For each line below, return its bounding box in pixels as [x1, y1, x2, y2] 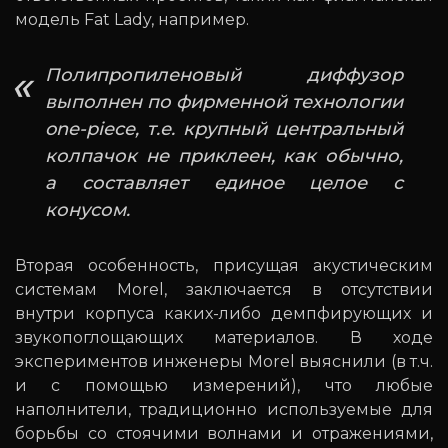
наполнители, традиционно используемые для [15, 400, 433, 420]
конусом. [45, 199, 130, 222]
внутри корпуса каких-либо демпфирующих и [15, 304, 433, 324]
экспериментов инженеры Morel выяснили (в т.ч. [15, 352, 433, 372]
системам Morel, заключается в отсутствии [15, 280, 433, 300]
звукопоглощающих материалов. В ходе [15, 328, 433, 348]
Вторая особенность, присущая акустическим [15, 256, 433, 276]
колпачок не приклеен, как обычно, [45, 145, 403, 168]
